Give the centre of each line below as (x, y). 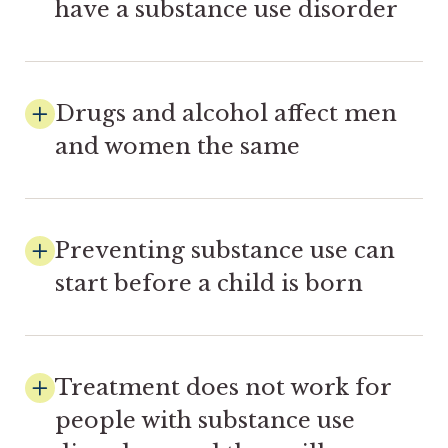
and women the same (177, 145)
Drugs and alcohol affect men (226, 112)
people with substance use (205, 419)
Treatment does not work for (223, 386)
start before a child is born (209, 282)
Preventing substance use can (225, 249)
